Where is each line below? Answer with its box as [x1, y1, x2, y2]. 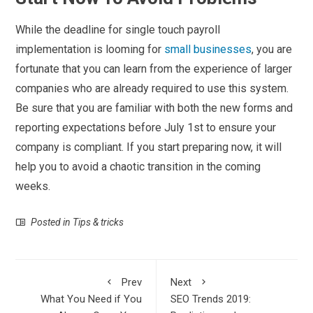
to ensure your [206, 120, 277, 134]
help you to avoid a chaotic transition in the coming [15, 159, 261, 173]
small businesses [164, 42, 252, 56]
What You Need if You [41, 292, 142, 305]
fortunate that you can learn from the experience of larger [15, 61, 293, 75]
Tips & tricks [73, 216, 124, 228]
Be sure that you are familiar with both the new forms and [15, 101, 293, 115]
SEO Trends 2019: [170, 292, 251, 305]
